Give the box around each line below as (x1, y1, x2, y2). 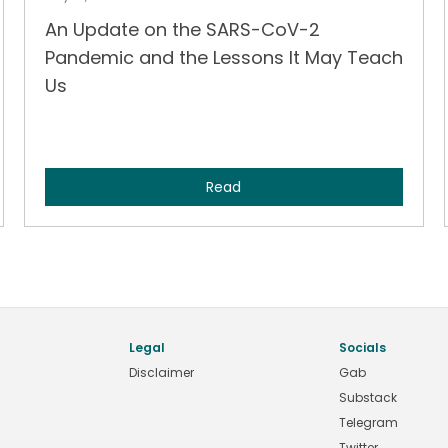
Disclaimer (129, 363, 194, 381)
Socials (339, 338, 386, 356)
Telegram (339, 413, 398, 431)
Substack (339, 388, 397, 406)
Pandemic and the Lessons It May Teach (44, 44, 403, 70)
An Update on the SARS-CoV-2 (44, 16, 320, 42)
